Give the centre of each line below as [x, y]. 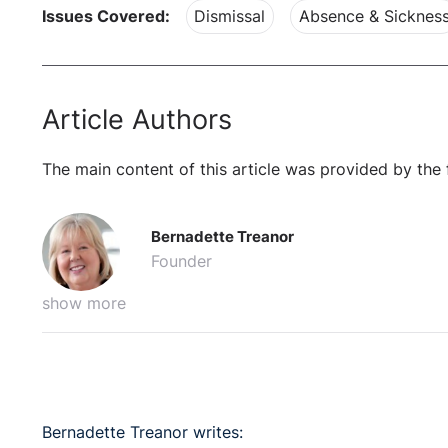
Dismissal [230, 17]
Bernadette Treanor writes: [142, 433]
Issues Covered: [106, 17]
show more [84, 304]
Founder [182, 262]
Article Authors [137, 119]
